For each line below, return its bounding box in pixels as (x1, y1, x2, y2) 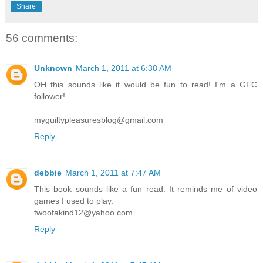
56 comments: (6, 31, 77, 44)
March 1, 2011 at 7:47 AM (65, 168, 161, 178)
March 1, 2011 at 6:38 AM (76, 63, 171, 73)
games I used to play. (34, 196, 113, 206)
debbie (34, 168, 62, 178)
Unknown (34, 63, 72, 73)
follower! (34, 92, 65, 102)
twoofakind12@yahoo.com (34, 208, 133, 218)
